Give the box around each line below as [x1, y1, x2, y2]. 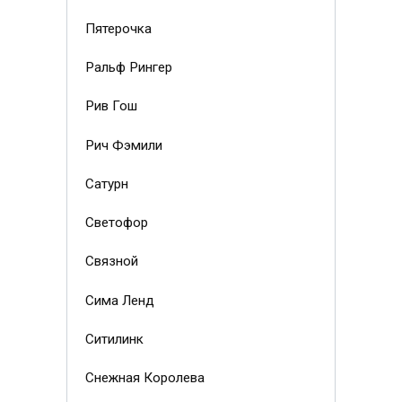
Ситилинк [84, 330, 144, 347]
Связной [84, 253, 138, 270]
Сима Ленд [84, 292, 154, 309]
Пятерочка [84, 20, 152, 37]
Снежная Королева [84, 370, 205, 387]
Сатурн [84, 175, 128, 192]
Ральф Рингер [84, 59, 172, 76]
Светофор [84, 214, 148, 232]
